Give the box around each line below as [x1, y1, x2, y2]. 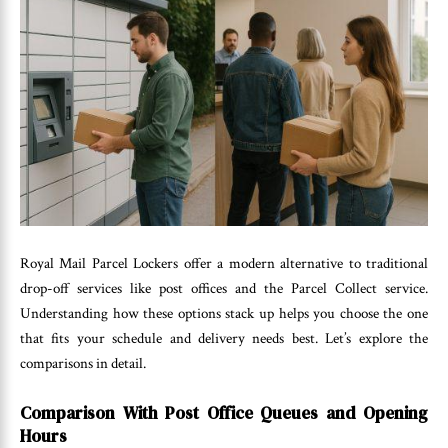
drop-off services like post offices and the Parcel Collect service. [20, 279, 428, 299]
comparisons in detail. [20, 354, 146, 374]
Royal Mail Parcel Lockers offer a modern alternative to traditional [20, 254, 428, 274]
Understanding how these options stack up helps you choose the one [20, 304, 428, 324]
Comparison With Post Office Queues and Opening [20, 400, 428, 425]
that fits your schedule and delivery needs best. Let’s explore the [20, 329, 428, 349]
